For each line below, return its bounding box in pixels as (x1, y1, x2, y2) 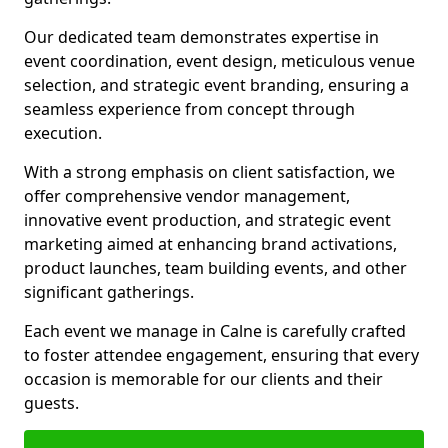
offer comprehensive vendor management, (24, 185, 350, 207)
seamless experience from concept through (24, 98, 355, 120)
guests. (24, 392, 79, 414)
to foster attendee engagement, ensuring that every (24, 344, 419, 366)
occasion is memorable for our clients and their (24, 368, 383, 390)
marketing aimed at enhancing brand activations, (24, 233, 397, 255)
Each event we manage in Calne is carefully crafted (24, 320, 406, 342)
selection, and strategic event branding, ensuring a (24, 74, 409, 96)
